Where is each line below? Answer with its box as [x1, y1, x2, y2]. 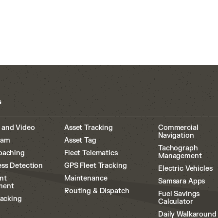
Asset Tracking [64, 124, 113, 132]
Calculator [158, 198, 193, 206]
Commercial [158, 124, 199, 132]
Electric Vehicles [158, 164, 213, 173]
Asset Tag [64, 136, 96, 145]
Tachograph [158, 144, 198, 152]
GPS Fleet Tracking [64, 162, 127, 170]
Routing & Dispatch [64, 187, 129, 195]
